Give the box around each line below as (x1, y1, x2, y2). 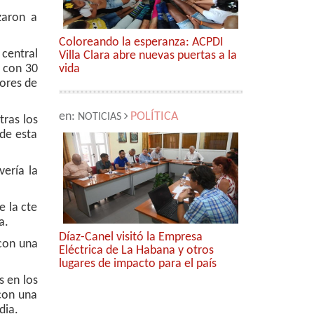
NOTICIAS (77, 111, 121, 123)
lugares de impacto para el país (58, 257, 217, 271)
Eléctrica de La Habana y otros (58, 244, 214, 257)
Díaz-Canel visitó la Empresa (58, 231, 203, 244)
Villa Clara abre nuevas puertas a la (58, 49, 237, 62)
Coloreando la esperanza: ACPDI (58, 36, 224, 49)
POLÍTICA (130, 110, 178, 123)
